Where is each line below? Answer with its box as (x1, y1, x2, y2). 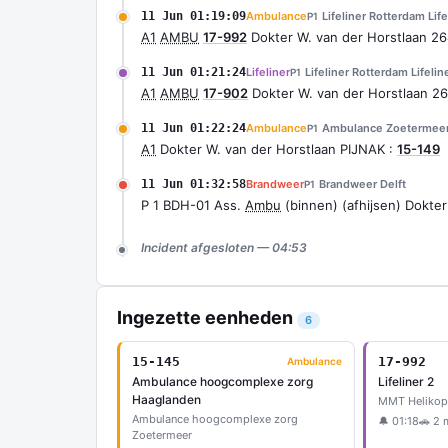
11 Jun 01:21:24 (141, 65, 246, 79)
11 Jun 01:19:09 (141, 9, 246, 23)
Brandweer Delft (319, 177, 406, 191)
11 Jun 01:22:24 (141, 121, 246, 135)
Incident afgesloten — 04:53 (141, 240, 307, 255)
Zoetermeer (132, 428, 192, 442)
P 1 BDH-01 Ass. (141, 197, 245, 213)
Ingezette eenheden (117, 307, 297, 328)
